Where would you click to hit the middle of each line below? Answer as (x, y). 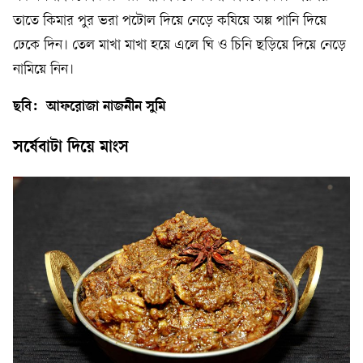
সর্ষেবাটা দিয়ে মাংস (71, 148)
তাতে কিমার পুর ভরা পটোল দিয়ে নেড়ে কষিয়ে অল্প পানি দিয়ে (170, 22)
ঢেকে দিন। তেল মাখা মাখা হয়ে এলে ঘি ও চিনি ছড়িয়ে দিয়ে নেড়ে (179, 46)
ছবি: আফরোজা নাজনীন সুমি (90, 108)
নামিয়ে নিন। (43, 70)
